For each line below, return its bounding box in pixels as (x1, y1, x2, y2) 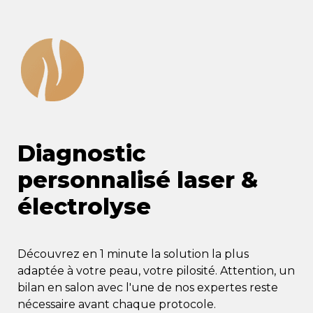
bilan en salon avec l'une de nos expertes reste (17, 281, 278, 294)
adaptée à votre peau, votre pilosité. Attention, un (17, 264, 295, 277)
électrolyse (17, 193, 151, 220)
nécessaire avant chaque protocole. (17, 298, 219, 311)
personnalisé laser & (17, 166, 258, 194)
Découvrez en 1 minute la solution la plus (17, 247, 249, 261)
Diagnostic (17, 140, 145, 167)
